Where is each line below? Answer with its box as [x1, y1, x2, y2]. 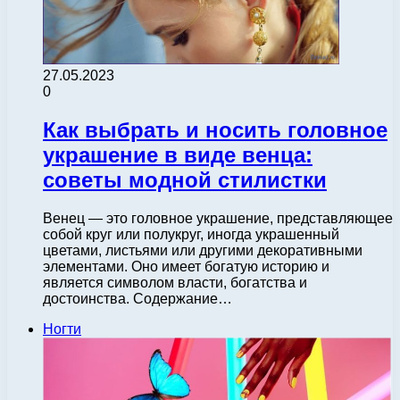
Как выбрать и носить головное [43, 117, 387, 142]
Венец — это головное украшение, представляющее [43, 210, 393, 226]
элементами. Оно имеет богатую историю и [43, 258, 329, 274]
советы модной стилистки [43, 167, 327, 192]
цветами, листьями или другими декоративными [43, 242, 362, 258]
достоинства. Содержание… [43, 290, 232, 306]
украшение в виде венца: [43, 142, 312, 167]
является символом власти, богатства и [43, 274, 307, 290]
